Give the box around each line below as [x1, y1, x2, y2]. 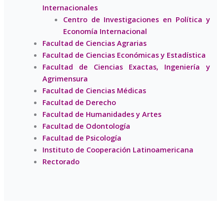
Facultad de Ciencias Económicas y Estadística [42, 50, 206, 60]
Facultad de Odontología [42, 121, 131, 131]
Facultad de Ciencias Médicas [42, 85, 147, 96]
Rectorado [42, 156, 80, 167]
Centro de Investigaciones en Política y [63, 14, 210, 25]
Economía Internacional [63, 26, 147, 37]
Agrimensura [42, 74, 88, 84]
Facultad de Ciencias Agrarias [42, 38, 147, 48]
